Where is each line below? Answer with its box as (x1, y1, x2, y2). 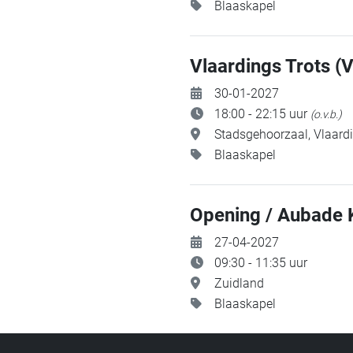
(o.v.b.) (310, 108, 342, 121)
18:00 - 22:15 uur (214, 106, 310, 121)
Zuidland (214, 276, 264, 291)
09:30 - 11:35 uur (214, 255, 307, 270)
